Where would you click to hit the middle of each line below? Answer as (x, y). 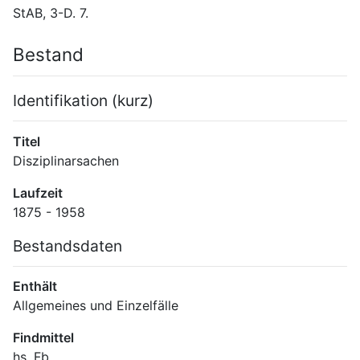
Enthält (35, 286)
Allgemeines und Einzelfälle (96, 306)
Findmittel (43, 338)
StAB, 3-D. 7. (51, 13)
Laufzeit (38, 192)
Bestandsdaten (67, 245)
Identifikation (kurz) (83, 101)
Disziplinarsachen (66, 160)
